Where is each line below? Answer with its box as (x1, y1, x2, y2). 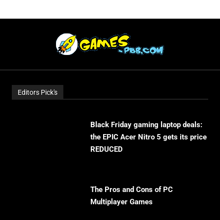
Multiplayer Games (90, 197, 153, 206)
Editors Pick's (18, 88, 57, 96)
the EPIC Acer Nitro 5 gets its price (90, 133, 207, 141)
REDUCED (90, 145, 123, 154)
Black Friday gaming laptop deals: (90, 120, 202, 129)
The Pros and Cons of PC (90, 185, 173, 194)
